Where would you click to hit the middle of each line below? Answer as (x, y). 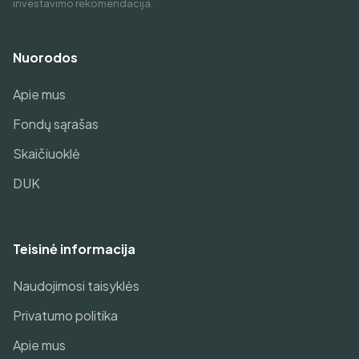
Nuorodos (45, 57)
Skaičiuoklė (46, 153)
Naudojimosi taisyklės (76, 286)
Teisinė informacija (74, 249)
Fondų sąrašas (56, 124)
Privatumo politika (65, 315)
